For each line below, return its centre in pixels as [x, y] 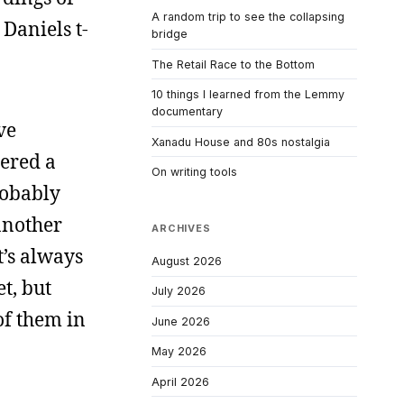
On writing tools [194, 172]
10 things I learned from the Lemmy [248, 95]
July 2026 [179, 291]
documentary [187, 112]
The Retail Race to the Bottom [233, 64]
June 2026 [181, 321]
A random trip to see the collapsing [248, 17]
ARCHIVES [181, 229]
